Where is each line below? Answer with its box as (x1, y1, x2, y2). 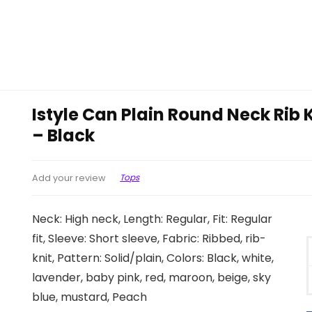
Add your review (32, 171, 107, 184)
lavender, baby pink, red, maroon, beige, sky (32, 269, 272, 286)
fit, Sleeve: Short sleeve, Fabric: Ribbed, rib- (32, 230, 267, 247)
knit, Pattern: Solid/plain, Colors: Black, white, (32, 249, 274, 266)
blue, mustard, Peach (32, 288, 148, 305)
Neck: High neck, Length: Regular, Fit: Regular (32, 210, 273, 227)
